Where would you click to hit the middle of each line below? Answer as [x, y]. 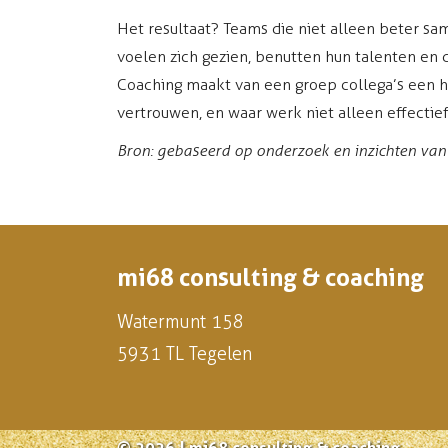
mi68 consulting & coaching [270, 277]
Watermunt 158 [180, 321]
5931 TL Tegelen [184, 353]
